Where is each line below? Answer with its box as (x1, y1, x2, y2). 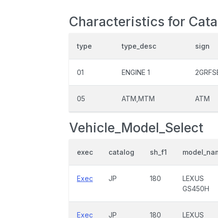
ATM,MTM (122, 94, 155, 103)
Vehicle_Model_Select (69, 120, 203, 135)
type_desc (122, 42, 156, 50)
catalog (109, 148, 134, 156)
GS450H (182, 184, 209, 193)
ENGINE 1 (122, 68, 150, 76)
